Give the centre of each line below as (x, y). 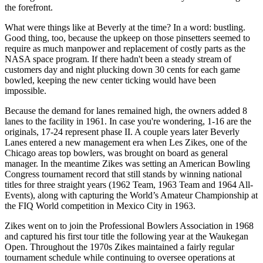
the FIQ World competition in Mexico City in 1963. (100, 205)
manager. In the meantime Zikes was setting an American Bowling (127, 163)
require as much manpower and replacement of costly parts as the (125, 48)
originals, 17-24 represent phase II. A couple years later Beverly (122, 131)
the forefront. (29, 7)
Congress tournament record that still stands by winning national (123, 174)
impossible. (26, 90)
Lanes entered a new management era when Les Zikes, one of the (126, 142)
